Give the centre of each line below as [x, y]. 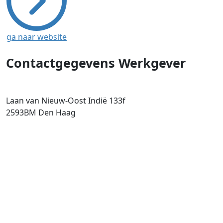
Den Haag [56, 112]
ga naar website [37, 37]
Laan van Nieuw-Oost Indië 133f [66, 100]
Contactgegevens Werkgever [96, 62]
